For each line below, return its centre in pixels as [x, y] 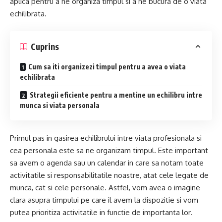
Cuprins [45, 46]
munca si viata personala [60, 106]
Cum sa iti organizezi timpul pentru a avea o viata [107, 67]
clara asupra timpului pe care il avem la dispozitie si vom [104, 200]
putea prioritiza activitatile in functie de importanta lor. [101, 212]
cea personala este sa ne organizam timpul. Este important [109, 150]
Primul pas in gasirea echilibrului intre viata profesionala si [106, 138]
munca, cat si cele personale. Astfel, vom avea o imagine [105, 187]
